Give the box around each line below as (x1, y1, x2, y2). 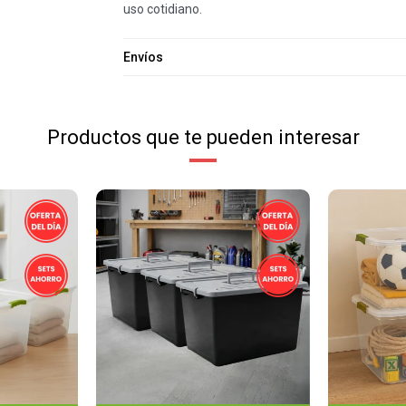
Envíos (122, 50, 163, 64)
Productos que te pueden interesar (46, 126, 360, 149)
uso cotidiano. (122, 2, 202, 16)
